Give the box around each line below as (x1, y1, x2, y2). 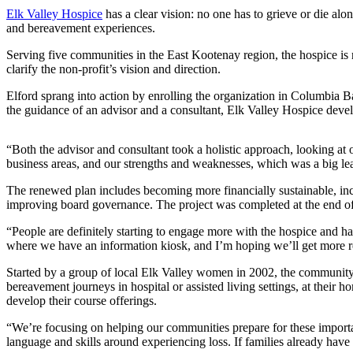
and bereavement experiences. (6, 20, 162, 35)
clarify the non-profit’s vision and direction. (6, 61, 227, 76)
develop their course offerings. (6, 293, 160, 307)
